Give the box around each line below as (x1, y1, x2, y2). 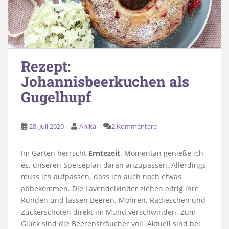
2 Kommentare (111, 121, 157, 131)
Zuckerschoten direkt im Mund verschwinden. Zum (21, 207, 196, 217)
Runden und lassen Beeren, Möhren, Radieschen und (21, 195, 205, 205)
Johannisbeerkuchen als (21, 72, 189, 91)
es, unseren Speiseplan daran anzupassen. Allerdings (21, 159, 206, 170)
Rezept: (21, 56, 71, 76)
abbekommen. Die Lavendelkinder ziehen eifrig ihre (21, 183, 199, 193)
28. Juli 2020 (29, 121, 64, 131)
